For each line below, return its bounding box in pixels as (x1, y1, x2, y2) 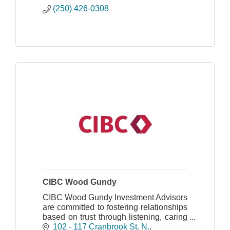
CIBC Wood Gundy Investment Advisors (43, 193, 187, 202)
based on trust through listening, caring (43, 212, 187, 221)
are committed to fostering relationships (43, 202, 187, 212)
